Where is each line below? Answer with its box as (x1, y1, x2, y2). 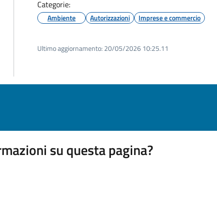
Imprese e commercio (139, 13, 201, 23)
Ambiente (47, 13, 76, 23)
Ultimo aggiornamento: (37, 43, 103, 53)
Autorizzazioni (90, 13, 130, 23)
